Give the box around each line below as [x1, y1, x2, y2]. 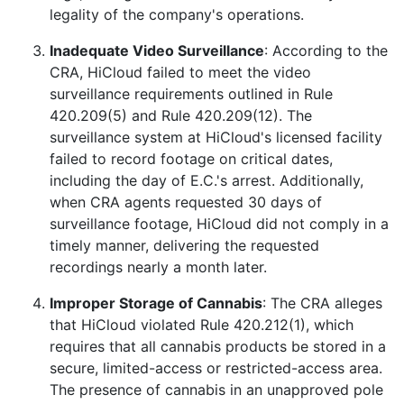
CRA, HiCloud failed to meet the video [50, 62, 311, 81]
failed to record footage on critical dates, [50, 149, 333, 168]
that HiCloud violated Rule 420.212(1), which [50, 315, 353, 334]
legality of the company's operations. [50, 5, 304, 23]
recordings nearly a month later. [50, 257, 267, 276]
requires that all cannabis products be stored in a [50, 336, 386, 355]
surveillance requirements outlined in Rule [50, 84, 333, 103]
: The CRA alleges [262, 293, 382, 312]
